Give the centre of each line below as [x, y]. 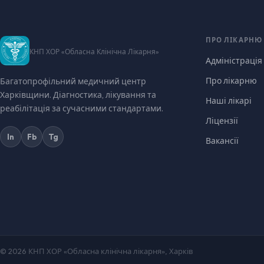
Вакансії [222, 141]
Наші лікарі [228, 101]
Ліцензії [222, 121]
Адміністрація [234, 61]
